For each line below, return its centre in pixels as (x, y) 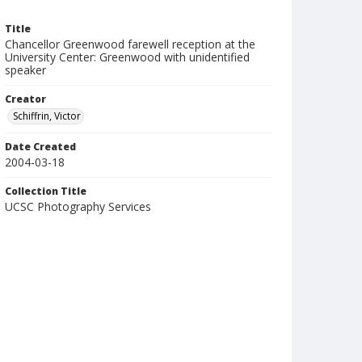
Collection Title (46, 191)
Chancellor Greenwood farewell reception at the (130, 44)
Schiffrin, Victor (47, 116)
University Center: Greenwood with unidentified (127, 57)
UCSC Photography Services (78, 206)
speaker (25, 70)
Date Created (40, 147)
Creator (25, 99)
